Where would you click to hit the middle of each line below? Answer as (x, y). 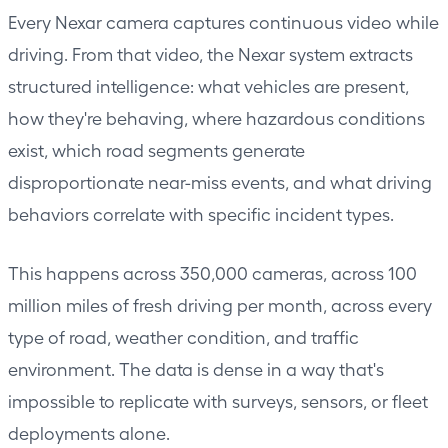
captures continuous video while (304, 21)
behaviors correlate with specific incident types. (201, 213)
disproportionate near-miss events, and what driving (220, 181)
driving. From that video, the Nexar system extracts (210, 53)
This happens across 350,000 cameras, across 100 (212, 272)
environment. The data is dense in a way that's (196, 368)
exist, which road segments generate (156, 149)
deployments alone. (89, 432)
